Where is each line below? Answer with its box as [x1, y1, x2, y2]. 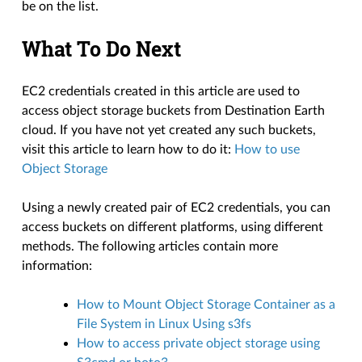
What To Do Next [22, 36, 182, 63]
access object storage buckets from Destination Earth [22, 104, 326, 118]
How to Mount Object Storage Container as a [77, 298, 336, 312]
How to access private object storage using [77, 337, 321, 351]
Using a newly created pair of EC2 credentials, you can [22, 201, 331, 215]
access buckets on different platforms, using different [22, 221, 324, 234]
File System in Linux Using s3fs [77, 318, 252, 331]
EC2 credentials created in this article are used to [22, 85, 301, 99]
